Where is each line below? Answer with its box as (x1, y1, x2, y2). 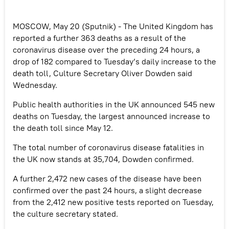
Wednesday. (13, 79, 57, 90)
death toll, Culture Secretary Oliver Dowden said (13, 67, 192, 78)
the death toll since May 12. (13, 122, 113, 133)
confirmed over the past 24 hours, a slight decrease (13, 185, 202, 195)
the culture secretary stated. (13, 208, 118, 219)
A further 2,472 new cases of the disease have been (13, 173, 201, 184)
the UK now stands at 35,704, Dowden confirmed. (13, 153, 194, 164)
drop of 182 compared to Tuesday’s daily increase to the (13, 56, 216, 66)
